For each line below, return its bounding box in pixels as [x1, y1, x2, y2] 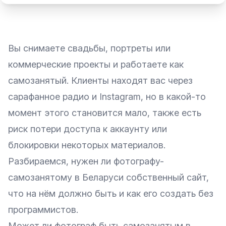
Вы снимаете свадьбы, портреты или [8, 43, 171, 53]
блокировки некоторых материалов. [8, 140, 165, 150]
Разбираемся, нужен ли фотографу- [8, 156, 164, 166]
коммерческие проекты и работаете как [8, 59, 184, 70]
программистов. [8, 204, 78, 215]
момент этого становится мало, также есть [8, 107, 201, 118]
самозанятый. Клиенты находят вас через [8, 75, 193, 86]
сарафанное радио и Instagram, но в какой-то [8, 91, 206, 102]
